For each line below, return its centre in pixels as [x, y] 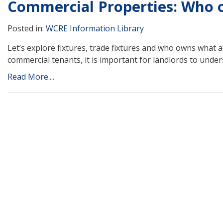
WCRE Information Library [95, 28]
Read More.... [31, 76]
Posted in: [27, 28]
